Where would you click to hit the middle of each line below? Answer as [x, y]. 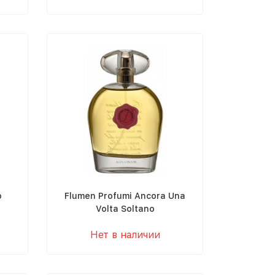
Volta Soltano [125, 209]
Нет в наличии [125, 235]
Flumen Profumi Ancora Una [125, 196]
